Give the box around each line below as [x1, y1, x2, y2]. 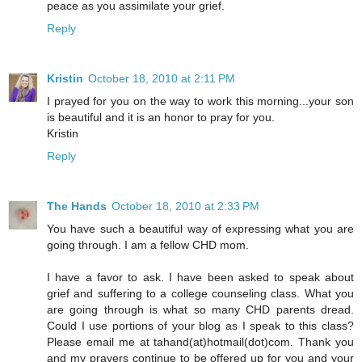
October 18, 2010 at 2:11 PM [88, 71, 235, 85]
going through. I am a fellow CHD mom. [47, 238, 249, 251]
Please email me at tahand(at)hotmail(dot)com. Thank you [47, 335, 354, 348]
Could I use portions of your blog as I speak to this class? [47, 318, 354, 332]
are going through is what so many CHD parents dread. [47, 302, 354, 316]
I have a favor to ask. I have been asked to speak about [47, 270, 354, 284]
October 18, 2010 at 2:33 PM [112, 199, 259, 213]
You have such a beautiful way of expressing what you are [47, 221, 354, 235]
